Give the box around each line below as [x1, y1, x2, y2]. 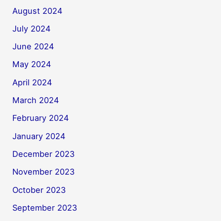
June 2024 [12, 41, 55, 52]
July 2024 [12, 23, 51, 34]
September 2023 [12, 202, 77, 213]
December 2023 [12, 148, 75, 159]
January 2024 [12, 131, 66, 141]
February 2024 [12, 113, 70, 123]
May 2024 [12, 59, 52, 70]
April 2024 [12, 77, 53, 87]
